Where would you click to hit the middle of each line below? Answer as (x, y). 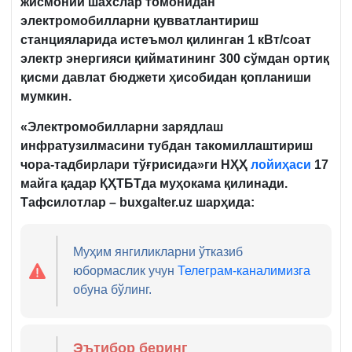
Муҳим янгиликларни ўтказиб (158, 251)
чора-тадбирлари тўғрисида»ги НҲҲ (136, 164)
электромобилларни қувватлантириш (139, 20)
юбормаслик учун (126, 270)
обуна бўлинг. (113, 289)
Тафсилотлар (63, 202)
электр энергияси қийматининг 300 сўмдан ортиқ (175, 58)
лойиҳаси (281, 164)
